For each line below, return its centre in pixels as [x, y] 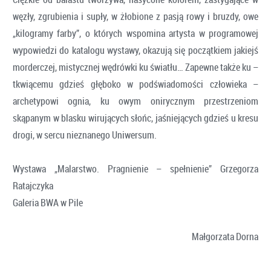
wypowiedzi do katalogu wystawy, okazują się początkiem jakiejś [135, 50]
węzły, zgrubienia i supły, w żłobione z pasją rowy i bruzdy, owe [135, 16]
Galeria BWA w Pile [48, 202]
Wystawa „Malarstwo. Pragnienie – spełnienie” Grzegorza [135, 168]
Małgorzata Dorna [206, 236]
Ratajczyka [33, 185]
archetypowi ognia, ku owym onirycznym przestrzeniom [135, 101]
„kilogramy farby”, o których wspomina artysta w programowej [135, 33]
